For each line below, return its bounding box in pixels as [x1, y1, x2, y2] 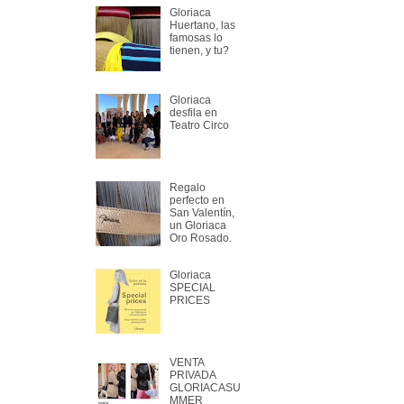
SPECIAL [169, 280, 216, 294]
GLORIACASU [169, 381, 241, 394]
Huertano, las [169, 19, 235, 32]
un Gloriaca [169, 218, 226, 232]
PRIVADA [169, 368, 216, 381]
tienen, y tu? [169, 44, 229, 58]
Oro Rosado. [169, 231, 232, 244]
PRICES [169, 293, 210, 307]
